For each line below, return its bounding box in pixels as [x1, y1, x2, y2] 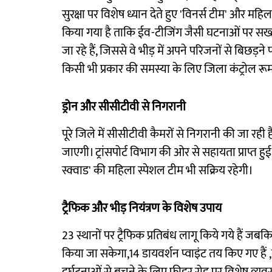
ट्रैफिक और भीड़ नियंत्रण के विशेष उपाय [62, 198, 222, 219]
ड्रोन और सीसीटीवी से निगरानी [62, 97, 186, 117]
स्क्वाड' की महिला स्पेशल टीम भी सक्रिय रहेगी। [62, 160, 253, 181]
